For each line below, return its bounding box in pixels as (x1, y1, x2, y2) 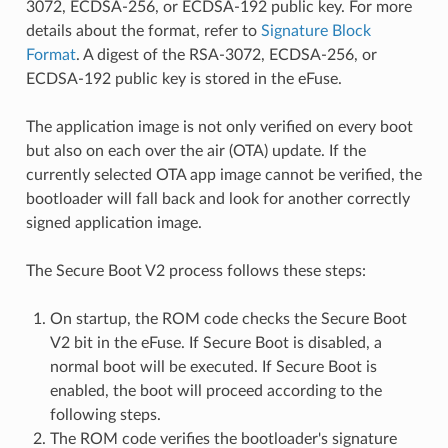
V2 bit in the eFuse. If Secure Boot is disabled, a (49, 334, 382, 351)
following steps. (49, 406, 161, 423)
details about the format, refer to (25, 22, 261, 39)
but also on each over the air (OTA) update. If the (25, 142, 366, 159)
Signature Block (260, 22, 371, 39)
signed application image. (25, 214, 202, 231)
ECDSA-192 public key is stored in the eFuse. (25, 70, 342, 87)
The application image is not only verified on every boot (25, 118, 413, 135)
